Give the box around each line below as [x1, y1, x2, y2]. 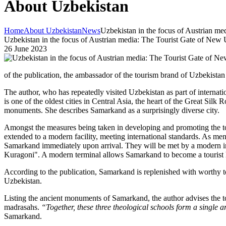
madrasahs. [4, 202, 41, 211]
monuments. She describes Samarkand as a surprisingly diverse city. [4, 105, 219, 115]
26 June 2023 [4, 44, 47, 53]
